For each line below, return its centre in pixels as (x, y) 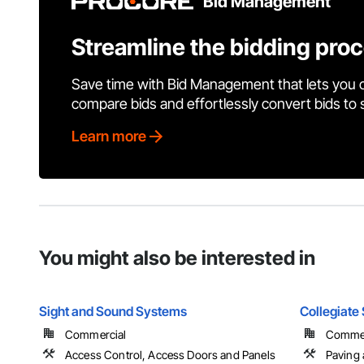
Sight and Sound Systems (113, 312)
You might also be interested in (177, 258)
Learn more (109, 136)
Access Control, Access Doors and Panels (170, 355)
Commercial (96, 335)
